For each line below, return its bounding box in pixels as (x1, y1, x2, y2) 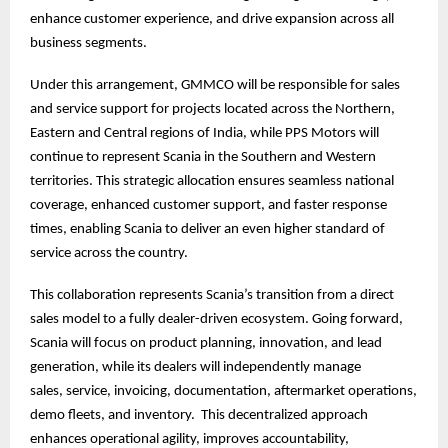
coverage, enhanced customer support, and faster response (30, 198, 387, 214)
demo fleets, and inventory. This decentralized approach (30, 408, 368, 424)
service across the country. (30, 246, 188, 262)
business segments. (30, 36, 147, 52)
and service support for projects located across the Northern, (30, 102, 395, 118)
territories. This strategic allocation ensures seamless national (30, 174, 394, 190)
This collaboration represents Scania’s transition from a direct (30, 288, 394, 304)
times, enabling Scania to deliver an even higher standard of (30, 222, 385, 238)
